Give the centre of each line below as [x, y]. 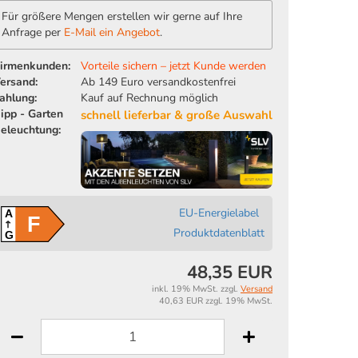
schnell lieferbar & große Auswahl [177, 115]
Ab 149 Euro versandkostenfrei [158, 82]
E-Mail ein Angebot [112, 32]
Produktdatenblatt [219, 233]
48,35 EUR [230, 273]
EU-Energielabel [219, 213]
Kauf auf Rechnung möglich [149, 98]
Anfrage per [33, 32]
